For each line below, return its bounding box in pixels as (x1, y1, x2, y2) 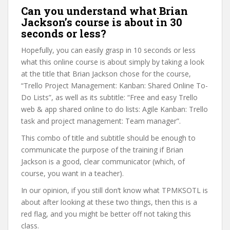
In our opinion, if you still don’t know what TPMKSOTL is (21, 185, 208, 195)
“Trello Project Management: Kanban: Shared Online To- (21, 81, 208, 90)
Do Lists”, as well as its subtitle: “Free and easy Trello (21, 92, 198, 102)
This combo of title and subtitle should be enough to (21, 133, 196, 143)
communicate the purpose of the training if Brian (21, 145, 183, 155)
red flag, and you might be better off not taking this (21, 209, 191, 219)
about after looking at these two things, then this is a (21, 197, 197, 207)
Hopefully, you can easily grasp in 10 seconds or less (21, 45, 196, 55)
